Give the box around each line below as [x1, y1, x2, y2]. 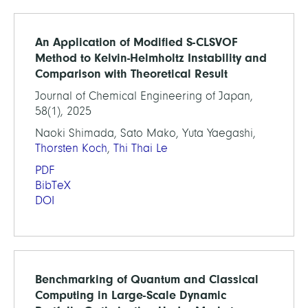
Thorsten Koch [35, 142, 107, 155]
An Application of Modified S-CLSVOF [35, 35, 237, 49]
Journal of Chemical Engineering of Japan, [35, 89, 253, 102]
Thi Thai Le [113, 142, 168, 155]
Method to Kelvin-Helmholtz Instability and [35, 51, 267, 65]
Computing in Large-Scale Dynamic [35, 288, 226, 302]
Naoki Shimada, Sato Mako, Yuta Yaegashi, [35, 126, 256, 140]
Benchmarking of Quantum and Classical [35, 272, 258, 286]
